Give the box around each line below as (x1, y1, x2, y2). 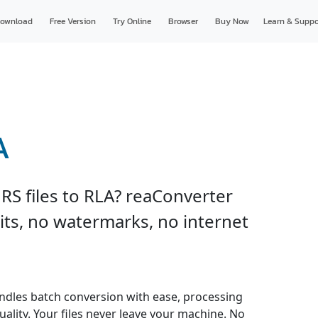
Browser (168, 15, 198, 28)
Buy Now (214, 15, 249, 28)
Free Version (49, 15, 96, 28)
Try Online (112, 15, 151, 28)
